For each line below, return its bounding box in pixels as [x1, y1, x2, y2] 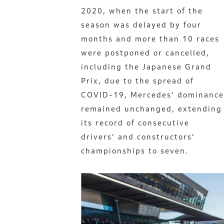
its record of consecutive [81, 118, 189, 127]
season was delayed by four [81, 20, 201, 29]
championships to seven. [81, 146, 188, 155]
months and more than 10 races [81, 34, 219, 43]
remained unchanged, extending [81, 104, 222, 113]
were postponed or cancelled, [81, 48, 209, 57]
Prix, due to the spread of [81, 76, 194, 85]
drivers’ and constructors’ [81, 132, 195, 141]
